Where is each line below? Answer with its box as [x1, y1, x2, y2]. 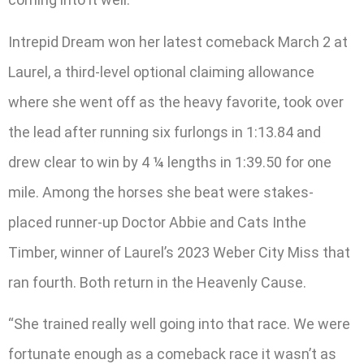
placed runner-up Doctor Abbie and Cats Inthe [8, 213, 306, 231]
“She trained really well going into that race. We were [8, 315, 350, 333]
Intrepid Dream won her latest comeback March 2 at [8, 32, 348, 50]
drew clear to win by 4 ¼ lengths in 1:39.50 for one [8, 153, 331, 171]
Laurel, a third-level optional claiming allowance [8, 63, 314, 80]
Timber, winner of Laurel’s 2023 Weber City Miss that [8, 243, 350, 261]
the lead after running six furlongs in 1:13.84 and [8, 123, 321, 141]
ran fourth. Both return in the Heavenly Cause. [8, 273, 306, 291]
